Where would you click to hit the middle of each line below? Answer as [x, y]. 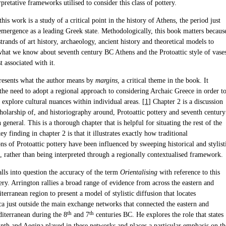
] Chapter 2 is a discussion [186, 102]
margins [106, 80]
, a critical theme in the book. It [163, 80]
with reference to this [189, 172]
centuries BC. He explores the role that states [159, 215]
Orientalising [139, 172]
